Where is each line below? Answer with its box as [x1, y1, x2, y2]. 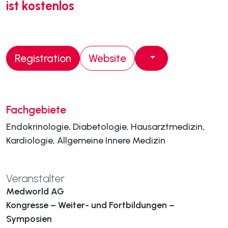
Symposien [6, 213, 52, 224]
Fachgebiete [6, 103, 66, 116]
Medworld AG [6, 186, 64, 197]
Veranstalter [6, 172, 65, 185]
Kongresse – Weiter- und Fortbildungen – [6, 199, 175, 211]
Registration [15, 52, 71, 65]
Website [89, 52, 126, 65]
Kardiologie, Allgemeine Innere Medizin [6, 135, 165, 146]
